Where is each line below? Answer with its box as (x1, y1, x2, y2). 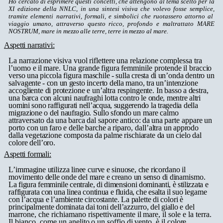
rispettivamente (88, 210, 135, 219)
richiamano (51, 210, 87, 219)
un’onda (158, 71, 184, 80)
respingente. (117, 86, 155, 95)
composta (63, 131, 93, 140)
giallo (161, 202, 179, 211)
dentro (185, 71, 205, 80)
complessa (160, 56, 193, 65)
